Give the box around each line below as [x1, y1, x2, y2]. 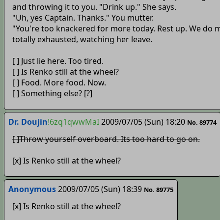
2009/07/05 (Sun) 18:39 [57, 184, 142, 195]
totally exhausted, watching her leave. [12, 34, 152, 45]
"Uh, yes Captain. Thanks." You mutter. [12, 12, 154, 24]
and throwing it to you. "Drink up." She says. [12, 1, 176, 13]
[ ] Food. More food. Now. [12, 77, 106, 88]
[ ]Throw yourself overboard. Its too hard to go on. [12, 134, 200, 145]
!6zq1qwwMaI [47, 116, 99, 128]
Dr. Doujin [8, 116, 48, 128]
